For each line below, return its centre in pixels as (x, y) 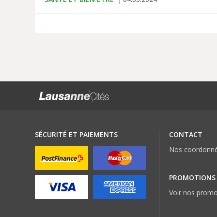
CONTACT (186, 135)
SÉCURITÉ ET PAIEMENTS (76, 135)
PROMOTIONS (192, 178)
